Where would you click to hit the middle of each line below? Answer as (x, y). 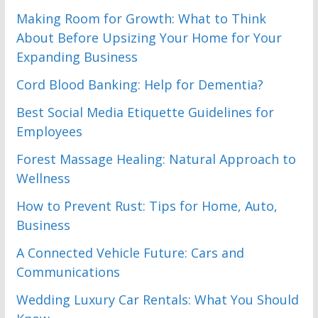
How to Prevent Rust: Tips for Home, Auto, (147, 205)
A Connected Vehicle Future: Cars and (130, 252)
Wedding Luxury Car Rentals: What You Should (157, 299)
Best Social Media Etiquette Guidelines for (145, 112)
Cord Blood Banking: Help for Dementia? (139, 84)
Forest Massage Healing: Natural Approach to (156, 159)
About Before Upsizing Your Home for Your (149, 37)
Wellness (43, 178)
